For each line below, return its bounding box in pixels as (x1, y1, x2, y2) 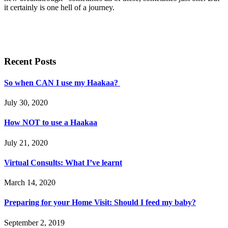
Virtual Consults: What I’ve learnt (4, 158, 122, 167)
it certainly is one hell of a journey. (4, 3, 115, 12)
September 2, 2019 (4, 218, 65, 227)
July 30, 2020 (4, 98, 48, 107)
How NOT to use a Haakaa (4, 118, 97, 127)
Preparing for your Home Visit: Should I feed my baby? (4, 198, 196, 207)
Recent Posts (4, 56, 56, 67)
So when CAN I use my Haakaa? (4, 78, 120, 87)
